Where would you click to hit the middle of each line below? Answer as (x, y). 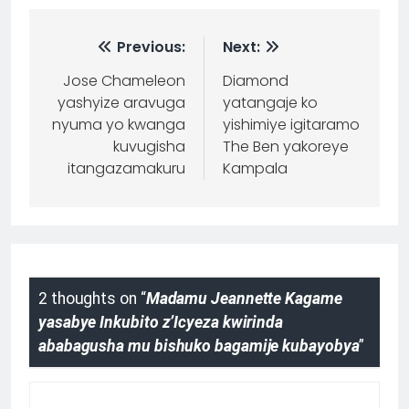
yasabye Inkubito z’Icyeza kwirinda (161, 322)
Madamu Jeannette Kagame (244, 298)
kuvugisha (149, 147)
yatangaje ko (270, 103)
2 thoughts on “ (92, 298)
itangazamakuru (126, 169)
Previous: (151, 47)
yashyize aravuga (121, 103)
